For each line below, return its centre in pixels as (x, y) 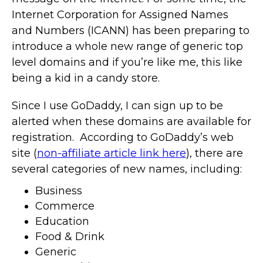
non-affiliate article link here (112, 153)
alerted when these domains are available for (131, 121)
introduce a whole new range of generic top (127, 46)
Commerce (65, 206)
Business (59, 190)
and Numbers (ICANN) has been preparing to (131, 30)
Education (62, 221)
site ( (24, 153)
